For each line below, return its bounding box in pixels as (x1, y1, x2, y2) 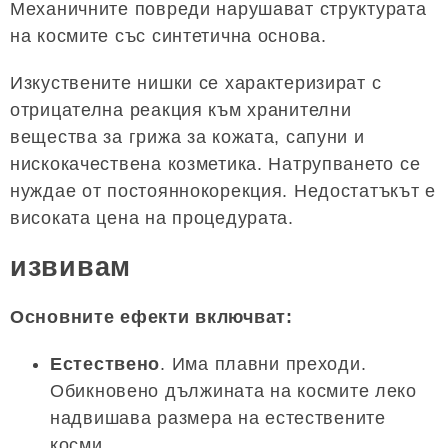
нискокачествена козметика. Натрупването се (10, 153, 421, 174)
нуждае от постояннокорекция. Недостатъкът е (10, 180, 436, 201)
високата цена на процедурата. (10, 207, 294, 228)
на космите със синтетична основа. (10, 25, 327, 46)
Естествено (50, 353, 161, 374)
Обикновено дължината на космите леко (50, 380, 417, 401)
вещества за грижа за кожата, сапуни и (10, 126, 365, 147)
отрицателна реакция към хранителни (10, 99, 352, 120)
